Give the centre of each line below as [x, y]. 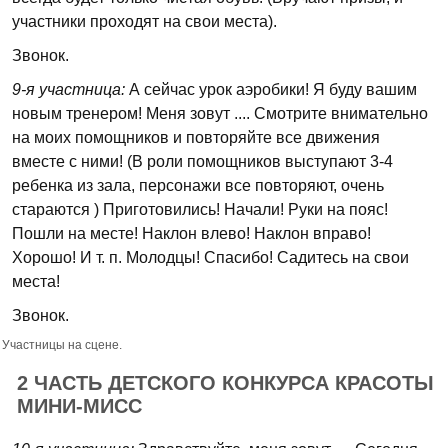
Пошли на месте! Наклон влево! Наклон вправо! [191, 233]
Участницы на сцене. [62, 345]
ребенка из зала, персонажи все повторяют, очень [198, 185]
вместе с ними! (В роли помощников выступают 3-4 [202, 161]
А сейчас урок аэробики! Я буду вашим [271, 89]
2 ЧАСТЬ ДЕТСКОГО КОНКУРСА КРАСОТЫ [225, 383]
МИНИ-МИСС [79, 406]
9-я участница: [68, 89]
